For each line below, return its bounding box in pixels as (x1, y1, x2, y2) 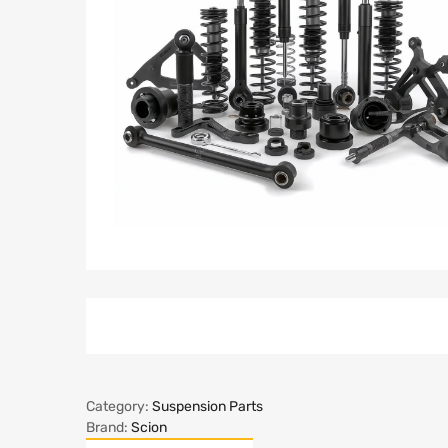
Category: (86, 398, 152, 416)
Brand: (86, 419, 131, 437)
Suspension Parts (152, 398, 263, 416)
